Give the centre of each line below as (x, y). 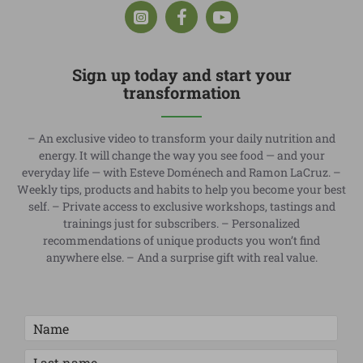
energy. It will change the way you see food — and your (181, 156)
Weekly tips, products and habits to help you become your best (181, 190)
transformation (181, 93)
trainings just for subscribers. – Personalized (181, 224)
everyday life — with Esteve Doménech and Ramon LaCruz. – (181, 173)
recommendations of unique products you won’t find (181, 241)
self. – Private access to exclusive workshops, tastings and (181, 207)
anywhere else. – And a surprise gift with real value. (181, 258)
